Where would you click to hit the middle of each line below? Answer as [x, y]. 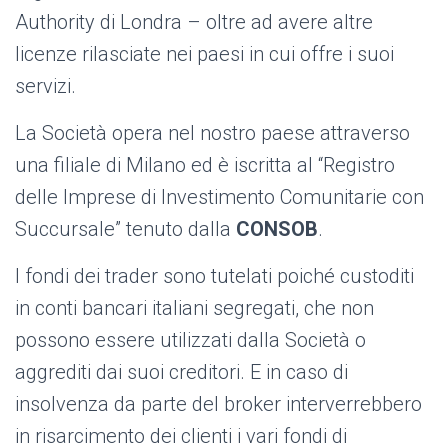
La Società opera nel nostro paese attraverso [212, 133]
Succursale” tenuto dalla [125, 229]
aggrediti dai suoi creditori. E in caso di [181, 372]
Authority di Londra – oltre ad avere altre [194, 22]
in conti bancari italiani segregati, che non [194, 308]
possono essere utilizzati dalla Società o [190, 340]
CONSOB [277, 229]
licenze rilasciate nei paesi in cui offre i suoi [204, 54]
